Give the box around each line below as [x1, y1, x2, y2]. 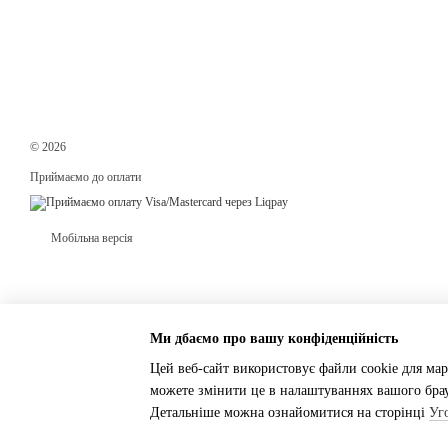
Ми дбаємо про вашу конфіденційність [150, 330, 398, 346]
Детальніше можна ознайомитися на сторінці [150, 405, 429, 420]
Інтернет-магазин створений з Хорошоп [30, 401, 222, 413]
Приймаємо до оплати [30, 170, 141, 184]
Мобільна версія [48, 231, 133, 246]
